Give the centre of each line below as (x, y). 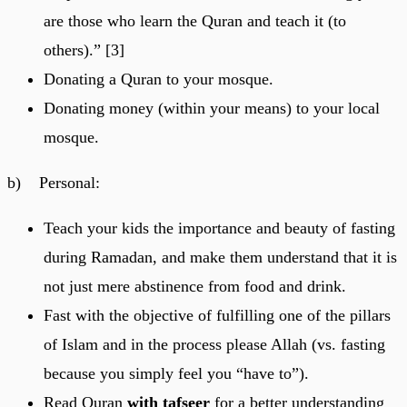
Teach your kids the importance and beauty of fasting (219, 228)
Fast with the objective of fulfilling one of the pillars (217, 315)
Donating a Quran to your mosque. (159, 79)
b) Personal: (54, 182)
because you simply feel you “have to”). (176, 373)
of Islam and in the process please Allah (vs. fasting (214, 344)
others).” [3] (84, 50)
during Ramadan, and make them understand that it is (220, 257)
